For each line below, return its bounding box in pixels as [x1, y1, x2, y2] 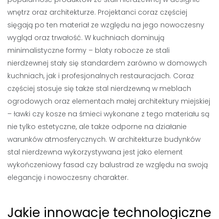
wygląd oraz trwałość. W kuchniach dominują [7, 33, 164, 43]
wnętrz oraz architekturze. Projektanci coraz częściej [7, 7, 187, 17]
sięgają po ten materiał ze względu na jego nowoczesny [7, 20, 204, 30]
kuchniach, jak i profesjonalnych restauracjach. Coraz [7, 71, 194, 81]
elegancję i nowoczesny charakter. [7, 173, 129, 182]
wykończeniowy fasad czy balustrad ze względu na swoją [7, 160, 208, 170]
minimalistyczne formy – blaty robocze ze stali [7, 45, 170, 55]
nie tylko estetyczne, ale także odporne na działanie [7, 122, 187, 131]
